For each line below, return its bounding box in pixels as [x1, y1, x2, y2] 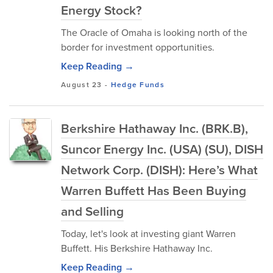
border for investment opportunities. [61, 40, 214, 54]
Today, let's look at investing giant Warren [61, 227, 236, 241]
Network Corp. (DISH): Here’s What [61, 160, 258, 179]
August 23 [61, 79, 102, 90]
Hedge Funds [110, 79, 165, 90]
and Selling [61, 202, 124, 221]
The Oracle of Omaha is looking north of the [61, 26, 247, 40]
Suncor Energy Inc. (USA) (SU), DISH [61, 140, 263, 158]
